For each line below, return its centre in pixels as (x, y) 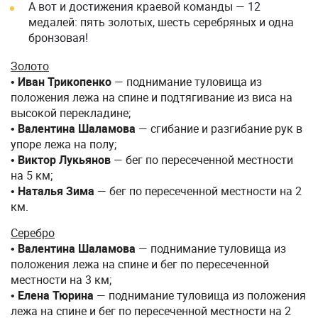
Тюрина (75, 295)
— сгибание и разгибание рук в (220, 128)
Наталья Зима (57, 191)
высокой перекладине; (71, 113)
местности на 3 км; (61, 280)
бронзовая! (58, 38)
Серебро (33, 233)
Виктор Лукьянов (66, 160)
